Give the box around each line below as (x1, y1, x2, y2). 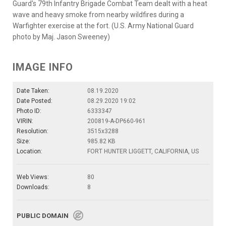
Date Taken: (17, 87, 49, 95)
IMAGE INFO (13, 61, 73, 74)
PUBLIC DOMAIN (17, 212, 73, 220)
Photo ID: (17, 107, 41, 115)
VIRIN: (17, 118, 33, 125)
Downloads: (17, 184, 49, 191)
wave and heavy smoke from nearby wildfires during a (13, 11, 184, 19)
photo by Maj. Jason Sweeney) (13, 33, 110, 41)
